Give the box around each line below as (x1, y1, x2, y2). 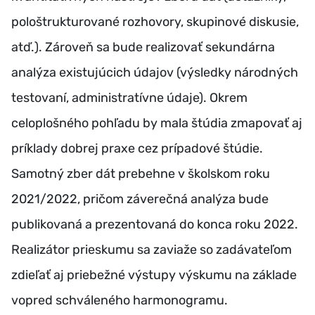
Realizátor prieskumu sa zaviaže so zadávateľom (11, 242, 292, 258)
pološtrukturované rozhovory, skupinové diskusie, (11, 14, 299, 30)
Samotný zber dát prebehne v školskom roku (11, 166, 270, 182)
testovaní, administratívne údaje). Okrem (11, 90, 247, 106)
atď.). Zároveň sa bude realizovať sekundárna (11, 39, 275, 56)
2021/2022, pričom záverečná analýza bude (11, 191, 269, 207)
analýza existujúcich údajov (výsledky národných (11, 65, 298, 81)
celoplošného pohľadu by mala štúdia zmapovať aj (11, 115, 302, 131)
